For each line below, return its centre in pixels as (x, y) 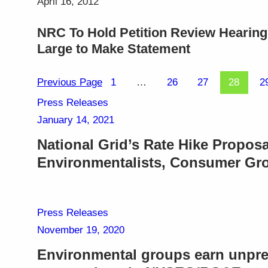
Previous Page (69, 83)
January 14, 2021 (75, 120)
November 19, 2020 (80, 230)
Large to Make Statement (113, 48)
